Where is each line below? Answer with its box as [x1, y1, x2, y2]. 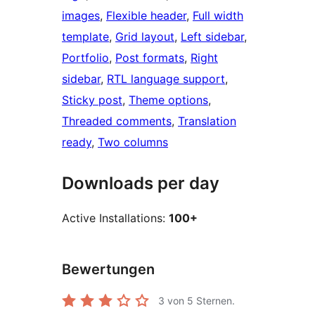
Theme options [129, 93, 208, 108]
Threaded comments [62, 114, 172, 129]
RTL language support [107, 72, 225, 86]
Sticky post [62, 93, 122, 108]
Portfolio [62, 51, 109, 65]
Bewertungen [62, 261, 155, 278]
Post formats [115, 51, 184, 65]
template [62, 30, 109, 44]
